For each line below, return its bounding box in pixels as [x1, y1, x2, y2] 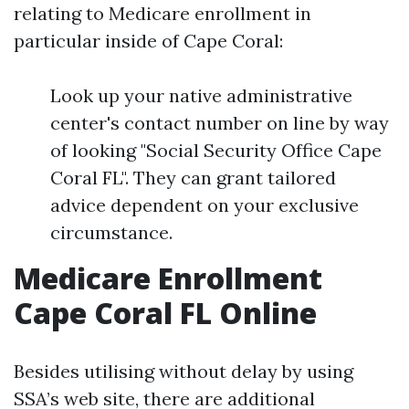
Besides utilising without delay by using [14, 360, 353, 383]
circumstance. [50, 221, 173, 244]
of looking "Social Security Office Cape [50, 139, 382, 162]
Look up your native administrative [50, 84, 352, 107]
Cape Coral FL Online [14, 293, 317, 332]
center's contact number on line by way [50, 111, 389, 134]
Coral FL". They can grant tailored [50, 166, 336, 189]
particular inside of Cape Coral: [14, 29, 283, 52]
